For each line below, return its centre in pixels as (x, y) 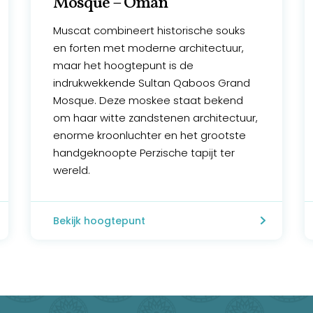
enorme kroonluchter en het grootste (150, 136)
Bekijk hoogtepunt (100, 221)
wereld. (72, 170)
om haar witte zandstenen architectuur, (156, 118)
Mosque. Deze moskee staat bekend (148, 101)
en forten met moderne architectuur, (149, 48)
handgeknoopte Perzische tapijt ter (144, 153)
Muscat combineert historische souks (150, 31)
